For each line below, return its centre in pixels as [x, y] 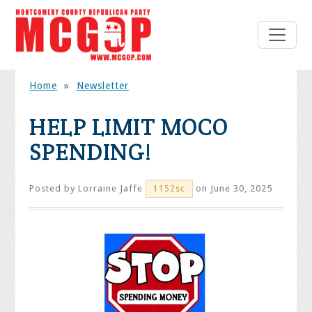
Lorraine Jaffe [111, 189]
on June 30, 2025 [233, 189]
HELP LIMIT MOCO [129, 127]
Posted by [54, 189]
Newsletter [102, 86]
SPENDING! [91, 152]
